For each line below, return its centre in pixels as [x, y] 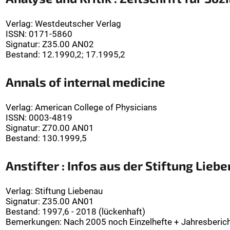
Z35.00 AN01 [68, 202]
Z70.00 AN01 [68, 128]
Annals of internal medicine [85, 82]
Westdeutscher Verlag [78, 24]
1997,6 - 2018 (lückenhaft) [94, 212]
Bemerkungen [33, 222]
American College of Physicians [96, 108]
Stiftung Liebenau [69, 191]
